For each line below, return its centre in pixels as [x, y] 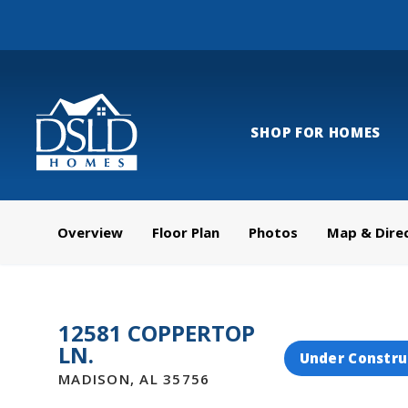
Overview [90, 232]
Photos [273, 232]
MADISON [94, 379]
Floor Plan [186, 232]
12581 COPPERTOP [157, 333]
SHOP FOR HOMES [316, 132]
